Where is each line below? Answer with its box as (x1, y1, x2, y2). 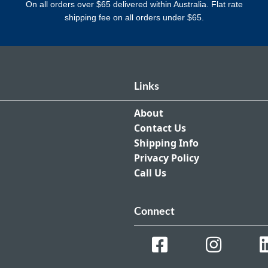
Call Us (134, 166, 166, 180)
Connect (134, 206, 175, 218)
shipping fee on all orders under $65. (64, 13, 204, 23)
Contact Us (134, 121, 186, 135)
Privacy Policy (134, 151, 199, 165)
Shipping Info (134, 136, 199, 150)
